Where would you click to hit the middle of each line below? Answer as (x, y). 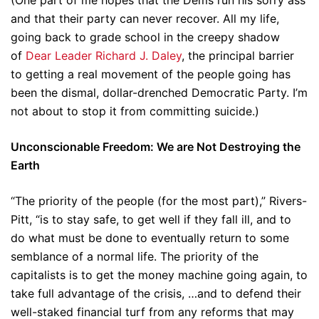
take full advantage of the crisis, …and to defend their (156, 293)
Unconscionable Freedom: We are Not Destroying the (156, 147)
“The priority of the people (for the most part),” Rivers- (159, 201)
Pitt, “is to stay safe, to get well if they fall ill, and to (151, 219)
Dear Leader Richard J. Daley (104, 56)
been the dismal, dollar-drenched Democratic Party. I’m (159, 93)
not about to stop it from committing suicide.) (135, 111)
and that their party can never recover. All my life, (145, 19)
